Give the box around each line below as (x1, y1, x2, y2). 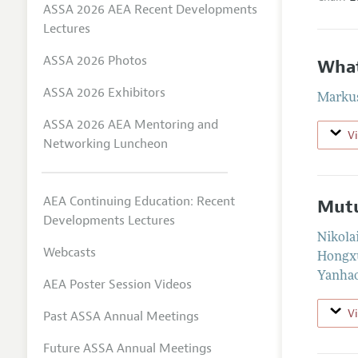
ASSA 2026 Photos (42, 52, 147, 69)
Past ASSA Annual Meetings (42, 308, 199, 324)
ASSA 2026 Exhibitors (42, 84, 165, 101)
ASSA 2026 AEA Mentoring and (42, 116, 218, 133)
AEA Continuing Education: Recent (42, 193, 235, 209)
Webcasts (42, 244, 96, 261)
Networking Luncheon (42, 135, 168, 152)
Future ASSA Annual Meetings (42, 340, 212, 356)
